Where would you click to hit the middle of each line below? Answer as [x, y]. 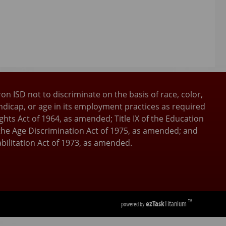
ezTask [155, 204]
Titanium [176, 204]
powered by [133, 205]
